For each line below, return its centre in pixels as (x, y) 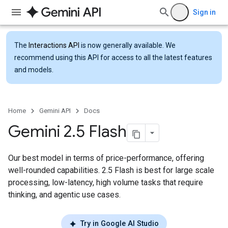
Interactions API (54, 45)
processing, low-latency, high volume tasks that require (106, 182)
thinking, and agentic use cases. (64, 194)
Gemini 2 (40, 131)
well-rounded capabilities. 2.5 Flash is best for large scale (111, 170)
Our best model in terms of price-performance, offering (106, 158)
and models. (34, 70)
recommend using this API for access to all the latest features (113, 58)
